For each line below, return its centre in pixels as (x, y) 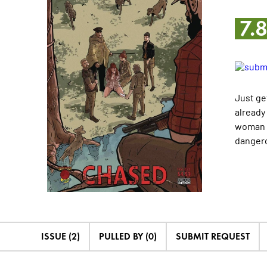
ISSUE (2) (60, 237)
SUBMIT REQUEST (212, 237)
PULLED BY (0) (128, 237)
